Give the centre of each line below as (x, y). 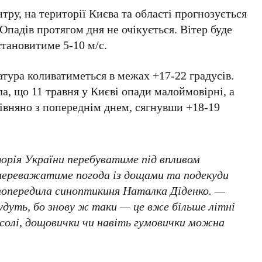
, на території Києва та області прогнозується (133, 13)
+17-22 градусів (192, 75)
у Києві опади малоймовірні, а (157, 91)
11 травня (56, 91)
